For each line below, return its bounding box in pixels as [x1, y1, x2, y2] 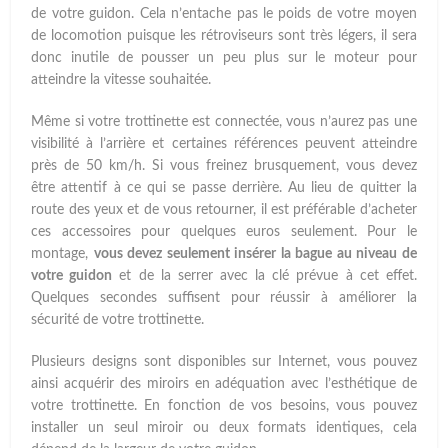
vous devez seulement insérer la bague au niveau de [93, 247, 417, 262]
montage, [31, 247, 94, 262]
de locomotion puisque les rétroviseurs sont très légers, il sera [31, 29, 417, 44]
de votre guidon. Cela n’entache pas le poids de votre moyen [31, 7, 417, 22]
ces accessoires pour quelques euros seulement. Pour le [31, 225, 417, 240]
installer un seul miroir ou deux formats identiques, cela [31, 421, 417, 436]
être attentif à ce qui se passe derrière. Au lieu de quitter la [31, 181, 417, 196]
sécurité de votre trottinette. [31, 313, 205, 328]
